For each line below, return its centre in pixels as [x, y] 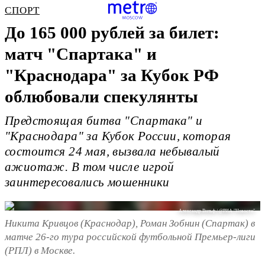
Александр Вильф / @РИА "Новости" [217, 211]
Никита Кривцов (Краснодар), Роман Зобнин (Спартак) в [130, 223]
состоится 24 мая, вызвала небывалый [112, 152]
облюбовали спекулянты [101, 96]
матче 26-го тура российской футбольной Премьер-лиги [130, 237]
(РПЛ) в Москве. [40, 250]
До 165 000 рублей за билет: [112, 33]
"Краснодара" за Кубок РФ [112, 75]
